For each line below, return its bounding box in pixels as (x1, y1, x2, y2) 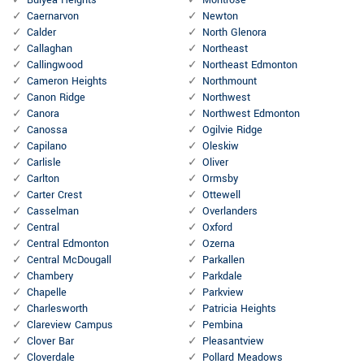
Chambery (27, 269, 73, 284)
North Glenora (202, 25, 266, 41)
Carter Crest (27, 188, 82, 203)
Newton (202, 9, 238, 24)
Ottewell (202, 188, 240, 203)
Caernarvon (27, 9, 79, 24)
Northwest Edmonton (202, 106, 300, 122)
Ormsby (202, 171, 238, 187)
